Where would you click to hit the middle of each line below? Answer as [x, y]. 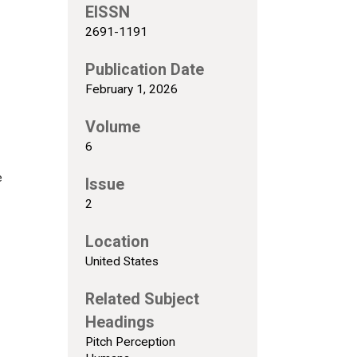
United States [122, 261]
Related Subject [142, 299]
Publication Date [144, 69]
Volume [112, 127]
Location [117, 241]
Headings [120, 322]
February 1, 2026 [131, 89]
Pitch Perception [130, 341]
